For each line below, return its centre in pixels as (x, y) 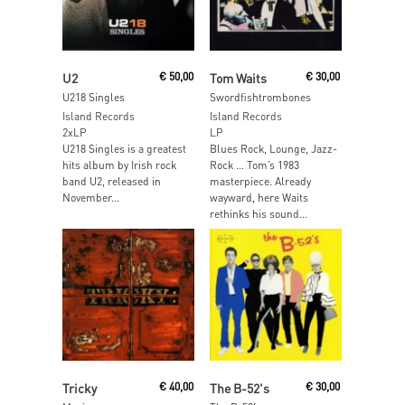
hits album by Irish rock (119, 165)
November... (91, 198)
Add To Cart (136, 69)
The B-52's (239, 387)
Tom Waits (238, 78)
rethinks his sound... (258, 214)
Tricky (80, 387)
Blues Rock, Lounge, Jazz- (273, 149)
